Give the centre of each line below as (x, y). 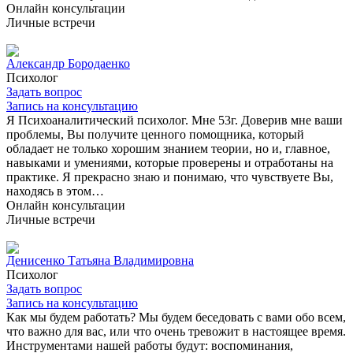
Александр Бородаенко (68, 63)
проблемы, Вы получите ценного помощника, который (155, 134)
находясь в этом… (55, 191)
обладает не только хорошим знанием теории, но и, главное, (168, 148)
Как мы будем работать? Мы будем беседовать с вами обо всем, (176, 317)
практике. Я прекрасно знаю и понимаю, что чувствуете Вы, (170, 176)
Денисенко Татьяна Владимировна (100, 260)
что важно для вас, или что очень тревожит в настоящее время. (176, 331)
